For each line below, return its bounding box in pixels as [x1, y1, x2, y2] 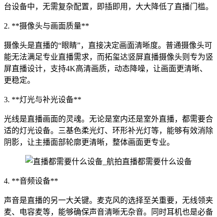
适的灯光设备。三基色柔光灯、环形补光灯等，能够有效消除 [4, 126, 213, 135]
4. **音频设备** [4, 177, 58, 185]
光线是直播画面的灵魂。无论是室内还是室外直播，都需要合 [4, 115, 213, 123]
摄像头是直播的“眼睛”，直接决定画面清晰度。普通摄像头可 [4, 41, 212, 49]
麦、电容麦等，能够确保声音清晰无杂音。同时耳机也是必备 [4, 208, 213, 216]
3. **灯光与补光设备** [4, 95, 81, 104]
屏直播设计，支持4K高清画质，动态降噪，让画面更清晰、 [4, 64, 207, 73]
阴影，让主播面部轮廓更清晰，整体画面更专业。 [4, 138, 174, 146]
